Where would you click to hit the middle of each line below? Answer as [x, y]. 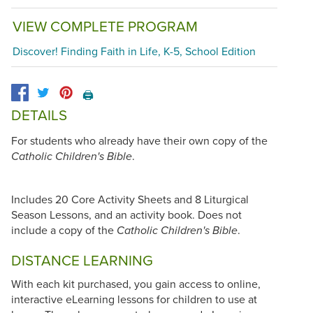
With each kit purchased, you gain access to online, [136, 283]
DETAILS [39, 115]
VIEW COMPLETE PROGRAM [105, 26]
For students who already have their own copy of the [139, 140]
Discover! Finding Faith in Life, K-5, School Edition [134, 51]
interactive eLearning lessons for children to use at [134, 299]
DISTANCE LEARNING [82, 261]
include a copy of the [64, 230]
